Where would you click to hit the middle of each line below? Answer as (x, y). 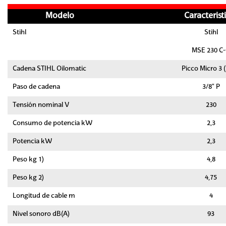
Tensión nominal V (41, 105)
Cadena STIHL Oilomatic (49, 69)
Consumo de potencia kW (52, 124)
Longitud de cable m (44, 196)
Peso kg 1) (28, 160)
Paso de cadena (36, 87)
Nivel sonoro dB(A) (41, 214)
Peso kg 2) (28, 178)
